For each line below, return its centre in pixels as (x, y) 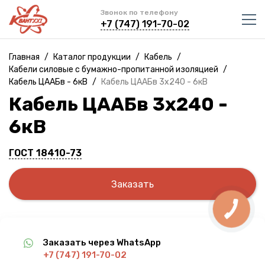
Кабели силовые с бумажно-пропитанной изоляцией (114, 70)
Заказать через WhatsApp (102, 243)
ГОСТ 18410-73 (45, 153)
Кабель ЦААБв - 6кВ (48, 82)
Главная (24, 57)
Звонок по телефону (139, 12)
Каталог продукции (92, 57)
